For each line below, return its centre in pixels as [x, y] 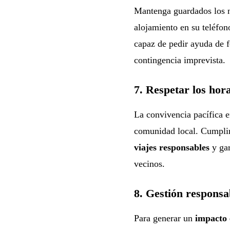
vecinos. [149, 164]
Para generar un [164, 218]
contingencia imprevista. [179, 60]
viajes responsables [171, 147]
